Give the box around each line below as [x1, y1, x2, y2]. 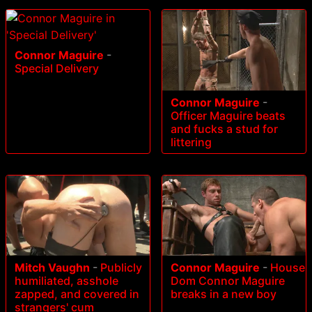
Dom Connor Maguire [171, 274, 285, 288]
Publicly [100, 260, 142, 275]
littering [171, 134, 212, 149]
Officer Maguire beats [171, 108, 286, 123]
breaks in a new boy [171, 287, 276, 302]
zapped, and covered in [15, 287, 139, 302]
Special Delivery [15, 61, 99, 75]
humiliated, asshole [15, 274, 118, 288]
